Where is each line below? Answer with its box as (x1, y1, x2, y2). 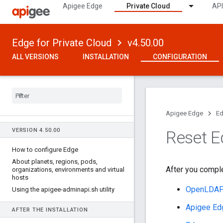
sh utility (91, 186, 114, 193)
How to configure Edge (12, 146, 78, 153)
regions (54, 158, 78, 165)
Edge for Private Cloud (12, 37, 111, 49)
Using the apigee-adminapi (12, 186, 90, 193)
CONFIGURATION (153, 53, 207, 61)
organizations (12, 166, 52, 173)
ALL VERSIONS (12, 53, 59, 61)
